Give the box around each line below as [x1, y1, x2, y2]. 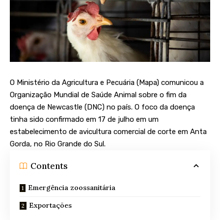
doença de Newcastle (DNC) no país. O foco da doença [10, 103, 195, 112]
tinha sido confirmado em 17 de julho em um [10, 115, 159, 124]
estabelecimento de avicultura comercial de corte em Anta [10, 127, 207, 137]
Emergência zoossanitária [28, 183, 115, 192]
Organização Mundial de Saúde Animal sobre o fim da [10, 90, 187, 100]
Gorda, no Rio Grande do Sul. [10, 139, 106, 149]
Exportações [29, 201, 72, 210]
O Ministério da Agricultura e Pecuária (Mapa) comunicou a [10, 78, 204, 87]
